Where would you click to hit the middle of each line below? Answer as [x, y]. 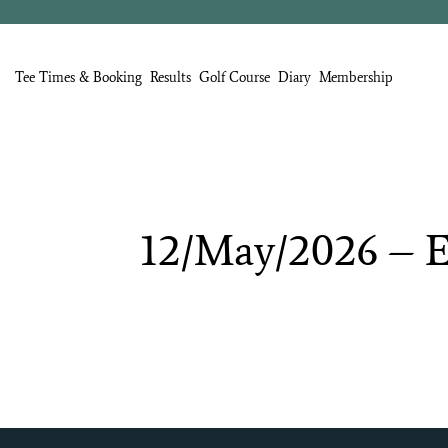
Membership [356, 78]
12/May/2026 [258, 250]
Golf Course [234, 78]
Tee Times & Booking [78, 78]
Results [170, 78]
